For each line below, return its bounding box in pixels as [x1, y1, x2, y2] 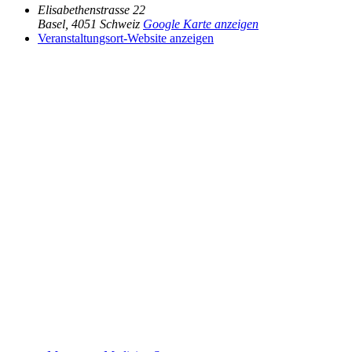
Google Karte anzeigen [143, 16, 258, 31]
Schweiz [100, 16, 140, 31]
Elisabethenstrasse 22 [38, 2, 145, 16]
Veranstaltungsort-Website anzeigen [38, 31, 214, 45]
